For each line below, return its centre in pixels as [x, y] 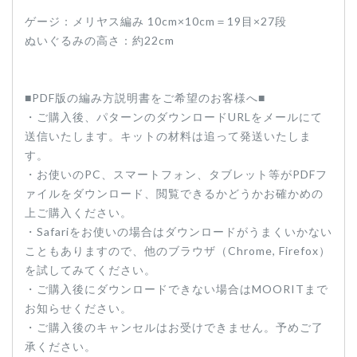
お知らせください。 [78, 308]
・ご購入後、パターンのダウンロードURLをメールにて [174, 117]
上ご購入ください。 [78, 213]
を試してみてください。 [90, 270]
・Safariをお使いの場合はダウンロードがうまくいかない [178, 232]
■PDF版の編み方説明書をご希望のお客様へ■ [145, 98]
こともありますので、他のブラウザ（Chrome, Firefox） [178, 251]
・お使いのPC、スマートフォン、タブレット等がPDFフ [176, 175]
